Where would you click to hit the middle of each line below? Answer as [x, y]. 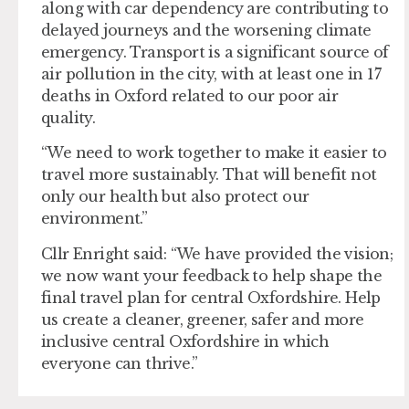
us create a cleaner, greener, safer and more [203, 319]
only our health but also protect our [175, 197]
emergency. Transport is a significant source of [215, 52]
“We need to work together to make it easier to [214, 153]
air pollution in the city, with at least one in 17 [211, 74]
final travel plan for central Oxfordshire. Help [211, 297]
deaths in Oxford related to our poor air [189, 96]
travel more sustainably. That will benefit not [209, 175]
